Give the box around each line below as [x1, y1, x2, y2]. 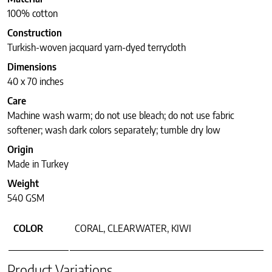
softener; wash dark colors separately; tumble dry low [7, 124, 220, 137]
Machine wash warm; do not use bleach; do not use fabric [7, 109, 234, 122]
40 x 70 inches [7, 75, 64, 88]
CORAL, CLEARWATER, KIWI [75, 222, 191, 235]
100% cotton [7, 7, 58, 20]
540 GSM [7, 192, 44, 205]
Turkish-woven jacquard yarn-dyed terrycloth [7, 41, 186, 54]
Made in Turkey [7, 158, 69, 171]
